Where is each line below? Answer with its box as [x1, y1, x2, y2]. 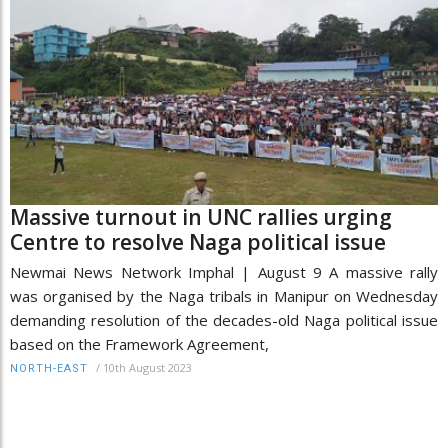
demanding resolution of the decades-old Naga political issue [10, 310, 438, 331]
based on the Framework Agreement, [10, 334, 269, 355]
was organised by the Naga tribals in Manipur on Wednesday [10, 286, 438, 307]
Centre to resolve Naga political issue [10, 228, 386, 257]
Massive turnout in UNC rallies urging [10, 203, 392, 232]
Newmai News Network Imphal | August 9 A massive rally [10, 262, 438, 283]
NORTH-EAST [10, 362, 88, 376]
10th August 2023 [103, 360, 192, 376]
